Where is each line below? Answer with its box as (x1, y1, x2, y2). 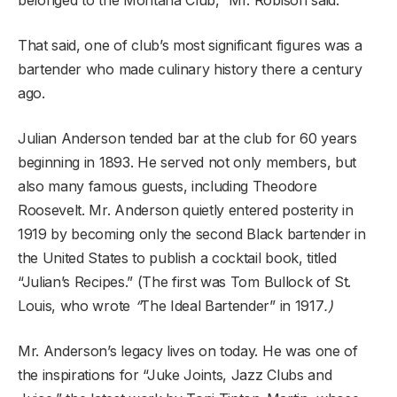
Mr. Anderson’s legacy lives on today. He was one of (18, 341, 358, 360)
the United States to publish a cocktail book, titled (18, 248, 337, 267)
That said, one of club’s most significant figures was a (18, 35, 362, 54)
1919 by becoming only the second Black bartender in (18, 224, 366, 243)
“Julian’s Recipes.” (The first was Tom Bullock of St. (18, 272, 352, 291)
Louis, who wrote (18, 296, 135, 315)
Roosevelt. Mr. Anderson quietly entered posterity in (18, 200, 354, 219)
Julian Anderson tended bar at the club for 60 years (18, 128, 357, 147)
